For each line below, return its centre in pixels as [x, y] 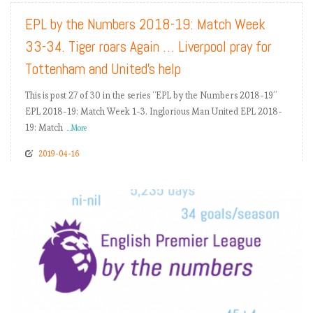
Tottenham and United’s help [103, 69]
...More [77, 128]
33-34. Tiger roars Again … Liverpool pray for [148, 47]
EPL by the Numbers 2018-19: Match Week [145, 24]
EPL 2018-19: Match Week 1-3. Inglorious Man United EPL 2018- [154, 112]
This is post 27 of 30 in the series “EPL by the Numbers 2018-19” [151, 96]
